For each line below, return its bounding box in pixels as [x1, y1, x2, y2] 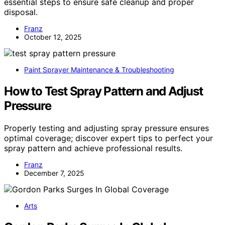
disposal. [4, 7, 38, 17]
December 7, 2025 [24, 168, 84, 177]
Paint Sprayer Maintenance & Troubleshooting [24, 65, 174, 74]
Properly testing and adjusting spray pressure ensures [4, 123, 209, 133]
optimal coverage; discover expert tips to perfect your [4, 133, 213, 143]
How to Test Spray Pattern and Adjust [4, 83, 203, 98]
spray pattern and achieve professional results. [4, 143, 182, 153]
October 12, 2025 [24, 32, 82, 41]
